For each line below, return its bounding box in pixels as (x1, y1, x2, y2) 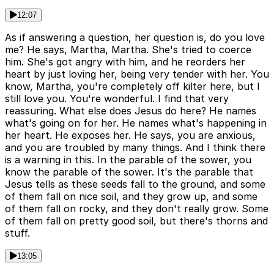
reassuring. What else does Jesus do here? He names (5, 105, 256, 117)
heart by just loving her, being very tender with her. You (5, 68, 269, 81)
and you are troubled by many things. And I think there (5, 141, 265, 154)
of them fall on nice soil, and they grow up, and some (5, 190, 257, 203)
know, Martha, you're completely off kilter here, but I (5, 80, 260, 93)
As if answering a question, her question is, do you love (5, 31, 265, 44)
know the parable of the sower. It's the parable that (5, 166, 253, 179)
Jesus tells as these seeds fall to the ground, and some (5, 178, 265, 191)
